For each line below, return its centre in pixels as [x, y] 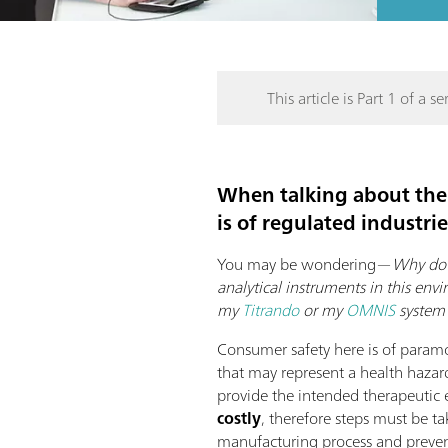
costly [239, 418]
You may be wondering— [305, 264]
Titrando [271, 310]
